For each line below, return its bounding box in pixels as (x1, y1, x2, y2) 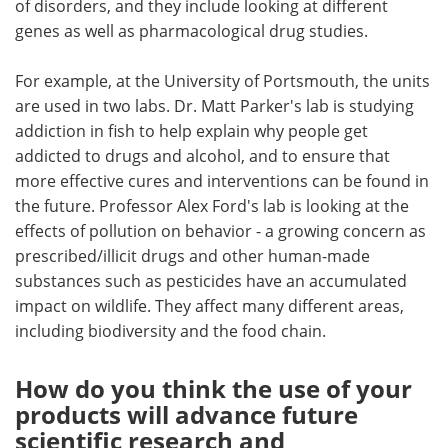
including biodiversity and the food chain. (15, 320, 326, 342)
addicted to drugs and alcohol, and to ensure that (15, 145, 390, 167)
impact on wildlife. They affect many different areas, (15, 295, 404, 317)
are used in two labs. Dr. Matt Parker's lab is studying (15, 95, 414, 117)
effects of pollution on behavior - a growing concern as (15, 220, 426, 242)
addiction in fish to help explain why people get (15, 120, 368, 142)
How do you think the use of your (15, 372, 412, 406)
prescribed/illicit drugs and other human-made (15, 245, 370, 267)
